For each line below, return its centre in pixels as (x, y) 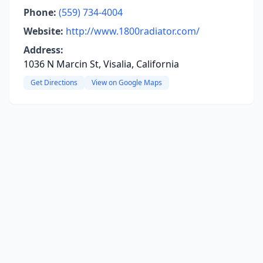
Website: (43, 31)
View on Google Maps (127, 82)
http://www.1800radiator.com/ (133, 31)
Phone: (40, 12)
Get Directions (54, 82)
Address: (43, 50)
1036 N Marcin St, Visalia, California (101, 64)
